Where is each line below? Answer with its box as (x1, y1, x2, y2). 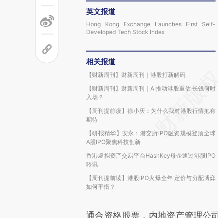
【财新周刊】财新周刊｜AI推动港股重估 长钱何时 (86, 85, 216, 92)
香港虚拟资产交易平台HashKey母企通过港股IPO (86, 152, 216, 159)
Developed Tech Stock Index (86, 28, 164, 36)
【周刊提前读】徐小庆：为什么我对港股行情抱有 (86, 107, 216, 114)
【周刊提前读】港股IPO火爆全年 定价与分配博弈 (86, 174, 216, 182)
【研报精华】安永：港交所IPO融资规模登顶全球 (86, 129, 216, 137)
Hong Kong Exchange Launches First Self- (86, 20, 216, 28)
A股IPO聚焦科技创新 (86, 138, 141, 145)
